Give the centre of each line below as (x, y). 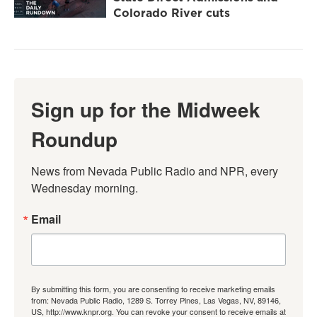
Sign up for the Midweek (146, 110)
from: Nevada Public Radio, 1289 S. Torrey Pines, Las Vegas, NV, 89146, (156, 300)
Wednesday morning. (85, 188)
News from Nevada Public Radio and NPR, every (155, 171)
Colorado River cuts (172, 13)
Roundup (74, 139)
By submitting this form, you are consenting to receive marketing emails (153, 289)
